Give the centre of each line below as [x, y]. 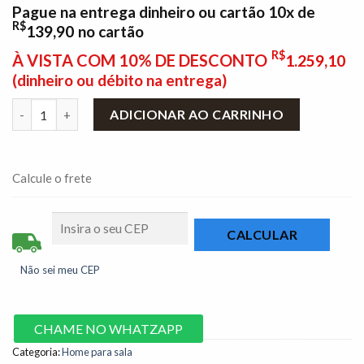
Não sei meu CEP [60, 269]
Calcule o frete [52, 178]
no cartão [111, 32]
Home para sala [97, 351]
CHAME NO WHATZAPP [108, 328]
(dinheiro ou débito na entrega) [119, 80]
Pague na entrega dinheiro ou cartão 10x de [164, 12]
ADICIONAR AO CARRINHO [197, 115]
